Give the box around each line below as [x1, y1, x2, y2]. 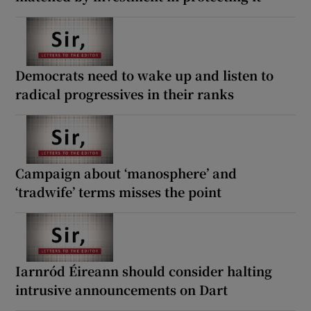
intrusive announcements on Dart [15, 280, 228, 299]
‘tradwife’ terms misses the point [15, 182, 222, 201]
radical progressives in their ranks [15, 84, 235, 103]
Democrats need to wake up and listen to [15, 65, 274, 84]
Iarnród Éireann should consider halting [15, 261, 273, 280]
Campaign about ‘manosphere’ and [15, 163, 237, 182]
